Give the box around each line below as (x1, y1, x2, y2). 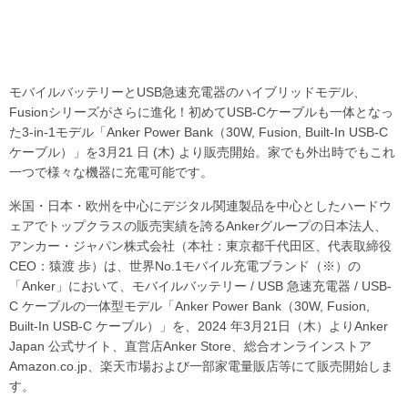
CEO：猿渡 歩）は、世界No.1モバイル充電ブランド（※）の (9, 258, 361, 273)
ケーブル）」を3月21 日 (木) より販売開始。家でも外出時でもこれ (9, 144, 395, 159)
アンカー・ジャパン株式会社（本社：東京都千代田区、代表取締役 (9, 238, 392, 253)
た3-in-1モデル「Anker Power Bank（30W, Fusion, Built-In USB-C (9, 124, 388, 139)
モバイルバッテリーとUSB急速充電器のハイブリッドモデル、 (9, 84, 366, 99)
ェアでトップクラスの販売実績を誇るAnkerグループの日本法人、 (9, 218, 387, 233)
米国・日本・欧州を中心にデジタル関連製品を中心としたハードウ (9, 198, 392, 213)
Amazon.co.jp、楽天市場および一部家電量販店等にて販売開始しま (9, 358, 393, 373)
